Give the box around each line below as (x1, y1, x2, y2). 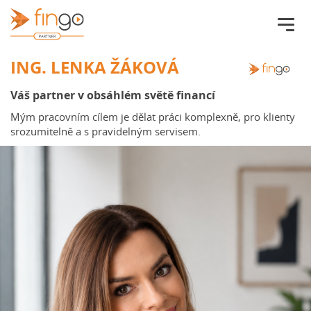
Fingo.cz (84, 8, 126, 24)
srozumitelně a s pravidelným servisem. (10, 124, 201, 138)
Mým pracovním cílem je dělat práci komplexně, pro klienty (10, 110, 295, 124)
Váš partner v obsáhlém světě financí (10, 87, 215, 103)
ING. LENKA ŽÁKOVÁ (10, 56, 179, 78)
